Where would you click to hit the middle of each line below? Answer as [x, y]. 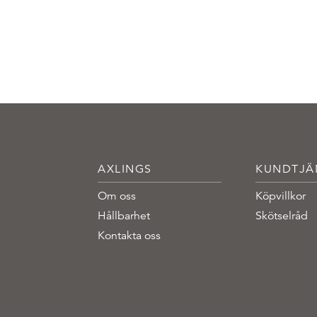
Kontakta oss [129, 235]
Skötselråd [282, 215]
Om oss [117, 196]
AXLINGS [125, 169]
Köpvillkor [281, 196]
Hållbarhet [124, 215]
